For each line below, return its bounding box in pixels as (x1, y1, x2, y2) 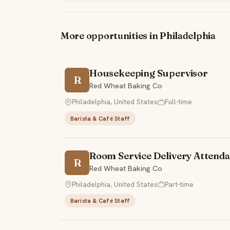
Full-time (165, 97, 192, 107)
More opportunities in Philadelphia (61, 30, 216, 42)
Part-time (165, 179, 194, 189)
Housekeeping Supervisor (89, 67, 208, 80)
